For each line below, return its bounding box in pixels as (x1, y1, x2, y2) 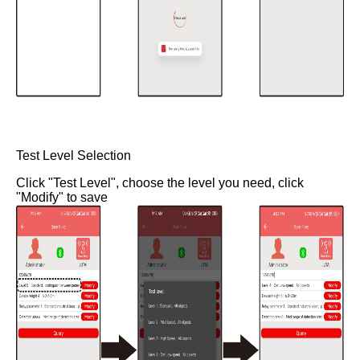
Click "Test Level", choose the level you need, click (16, 176, 304, 190)
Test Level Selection (16, 149, 131, 162)
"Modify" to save (16, 190, 108, 204)
